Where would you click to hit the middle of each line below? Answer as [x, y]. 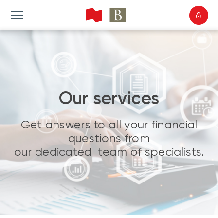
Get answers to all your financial [109, 125]
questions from [109, 138]
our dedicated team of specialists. [109, 152]
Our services [109, 98]
